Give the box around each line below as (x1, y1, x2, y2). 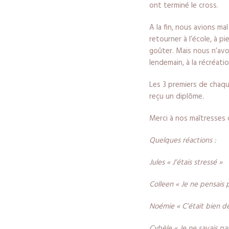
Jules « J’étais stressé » (149, 156, 222, 169)
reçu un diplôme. (149, 90, 204, 103)
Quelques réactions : (149, 134, 216, 147)
